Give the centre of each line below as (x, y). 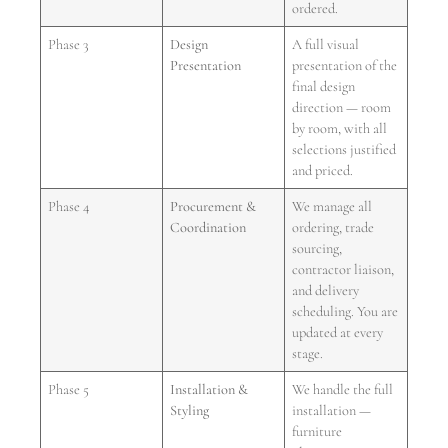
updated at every (338, 332)
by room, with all (340, 128)
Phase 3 (69, 44)
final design (324, 86)
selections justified (344, 149)
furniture (317, 431)
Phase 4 (69, 206)
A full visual (326, 44)
